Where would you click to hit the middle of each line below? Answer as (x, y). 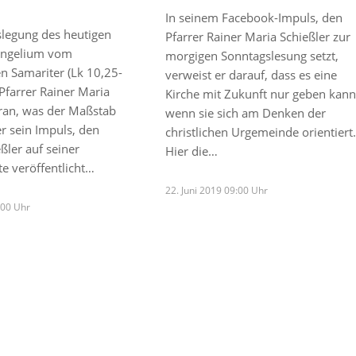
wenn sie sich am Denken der (245, 112)
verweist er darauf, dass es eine (251, 74)
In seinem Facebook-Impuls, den (253, 17)
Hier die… (191, 151)
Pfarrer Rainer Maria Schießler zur (257, 36)
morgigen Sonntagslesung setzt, (252, 55)
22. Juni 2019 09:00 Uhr (216, 190)
